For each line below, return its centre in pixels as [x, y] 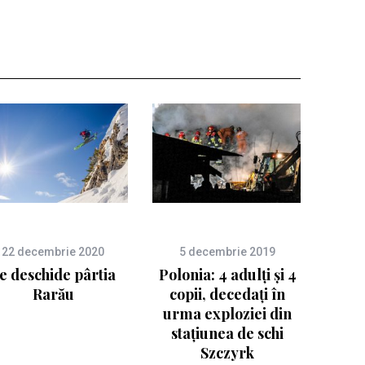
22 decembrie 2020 [53, 251]
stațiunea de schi [227, 333]
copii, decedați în [227, 294]
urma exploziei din [227, 313]
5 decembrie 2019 [227, 251]
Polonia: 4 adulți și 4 [227, 274]
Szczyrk [227, 352]
